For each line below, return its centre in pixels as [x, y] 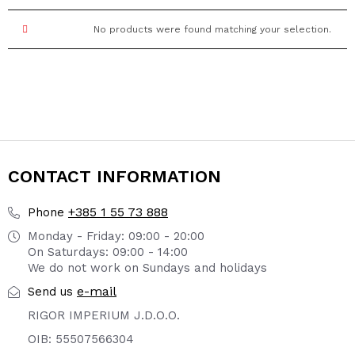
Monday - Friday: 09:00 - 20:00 [116, 236]
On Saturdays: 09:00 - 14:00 [108, 252]
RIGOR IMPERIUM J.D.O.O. [104, 315]
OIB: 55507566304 [81, 339]
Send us [50, 292]
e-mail [97, 291]
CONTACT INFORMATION [115, 176]
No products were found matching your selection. [212, 29]
